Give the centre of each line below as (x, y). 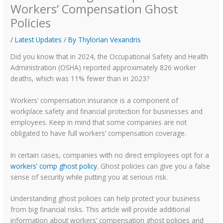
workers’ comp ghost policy (54, 166)
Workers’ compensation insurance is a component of (95, 100)
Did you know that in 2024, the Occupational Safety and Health (110, 56)
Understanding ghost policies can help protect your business (106, 199)
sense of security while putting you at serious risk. (89, 177)
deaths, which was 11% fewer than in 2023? (80, 78)
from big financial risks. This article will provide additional (101, 210)
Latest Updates (39, 40)
